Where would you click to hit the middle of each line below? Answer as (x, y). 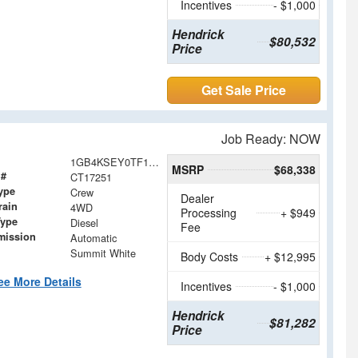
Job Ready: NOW (271, 139)
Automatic (93, 238)
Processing (209, 213)
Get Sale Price (244, 90)
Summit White (103, 253)
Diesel (84, 223)
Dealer (198, 199)
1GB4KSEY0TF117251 (153, 162)
